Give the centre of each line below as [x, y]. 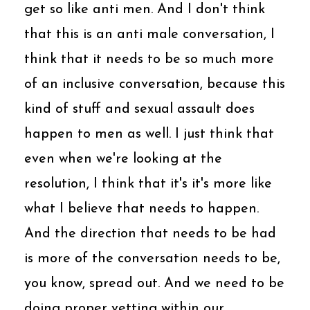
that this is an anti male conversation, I [149, 34]
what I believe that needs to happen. [142, 209]
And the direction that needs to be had [150, 234]
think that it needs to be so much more [149, 59]
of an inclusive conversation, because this [155, 84]
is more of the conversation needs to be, [152, 258]
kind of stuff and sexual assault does [139, 109]
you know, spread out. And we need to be [154, 283]
